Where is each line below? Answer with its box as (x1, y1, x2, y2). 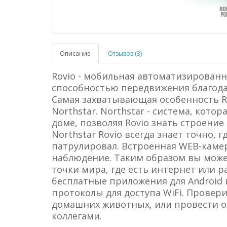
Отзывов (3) (108, 49, 142, 58)
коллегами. (52, 210, 102, 222)
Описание (60, 49, 91, 58)
